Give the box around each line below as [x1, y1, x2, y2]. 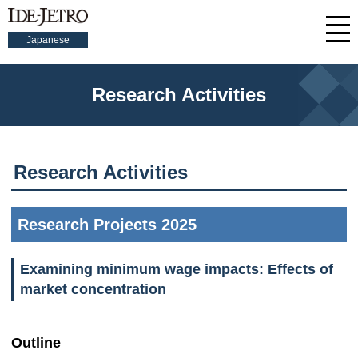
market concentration [20, 281, 166, 297]
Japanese [26, 34, 70, 46]
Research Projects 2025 [18, 216, 197, 233]
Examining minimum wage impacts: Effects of [20, 261, 333, 277]
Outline [11, 335, 61, 351]
